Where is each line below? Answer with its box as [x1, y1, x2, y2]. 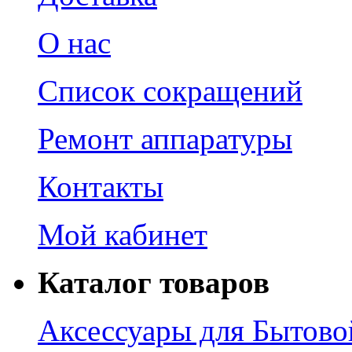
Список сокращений [38, 73, 302, 108]
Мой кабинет [38, 217, 207, 251]
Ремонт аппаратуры [38, 121, 292, 156]
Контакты [38, 169, 163, 203]
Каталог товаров [38, 265, 269, 299]
